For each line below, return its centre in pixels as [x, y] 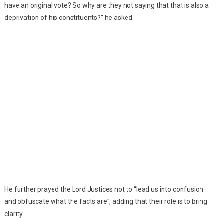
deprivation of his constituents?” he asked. [69, 17]
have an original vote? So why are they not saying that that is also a [106, 5]
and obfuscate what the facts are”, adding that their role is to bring [106, 201]
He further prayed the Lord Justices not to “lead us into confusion [104, 189]
